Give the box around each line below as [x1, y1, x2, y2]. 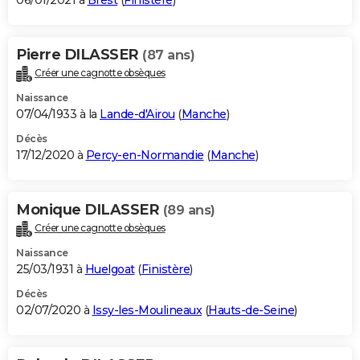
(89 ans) [162, 202, 215, 219]
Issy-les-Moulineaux [92, 302, 202, 317]
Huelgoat [84, 261, 135, 276]
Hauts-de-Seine [208, 302, 294, 317]
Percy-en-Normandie [85, 148, 204, 163]
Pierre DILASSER [16, 46, 142, 64]
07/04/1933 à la [16, 107, 100, 122]
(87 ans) [142, 47, 194, 63]
